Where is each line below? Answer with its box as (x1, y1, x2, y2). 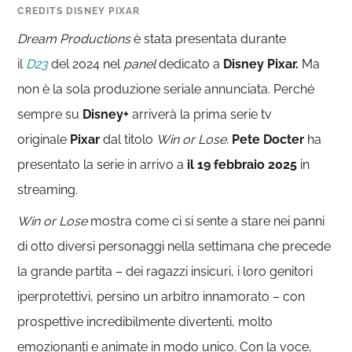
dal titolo (103, 132, 157, 147)
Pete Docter (232, 132, 308, 147)
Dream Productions (17, 31, 134, 46)
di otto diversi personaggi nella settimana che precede (17, 239, 332, 254)
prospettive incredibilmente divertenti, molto (17, 314, 273, 329)
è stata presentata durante (134, 31, 287, 46)
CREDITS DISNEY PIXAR (17, 5, 141, 16)
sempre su (17, 107, 83, 122)
